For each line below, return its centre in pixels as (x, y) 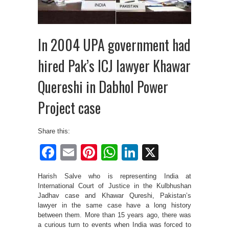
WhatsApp (155, 153)
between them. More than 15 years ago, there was (114, 215)
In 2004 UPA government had (114, 45)
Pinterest (130, 153)
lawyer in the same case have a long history (114, 205)
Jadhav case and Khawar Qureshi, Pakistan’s (114, 196)
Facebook (93, 153)
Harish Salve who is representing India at (114, 176)
